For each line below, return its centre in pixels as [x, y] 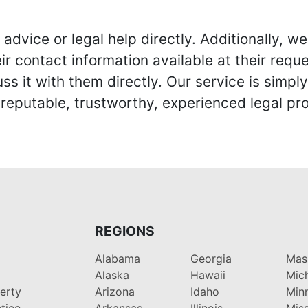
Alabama [117, 258]
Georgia [211, 258]
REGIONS [124, 231]
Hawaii [208, 275]
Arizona [114, 291]
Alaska [112, 275]
